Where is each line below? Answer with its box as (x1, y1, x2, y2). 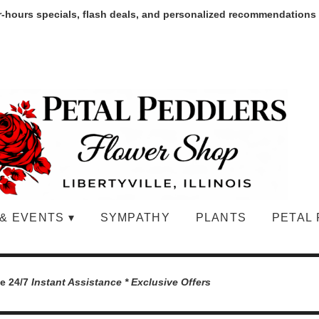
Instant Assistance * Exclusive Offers (31, 276, 211, 288)
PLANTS (195, 211, 247, 224)
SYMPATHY (100, 211, 170, 224)
